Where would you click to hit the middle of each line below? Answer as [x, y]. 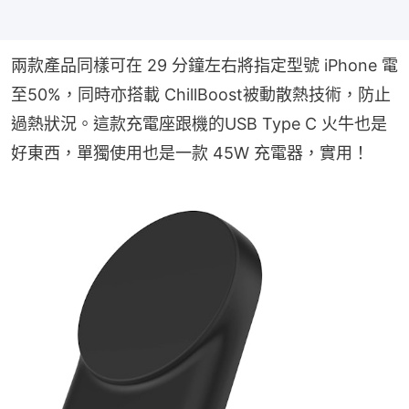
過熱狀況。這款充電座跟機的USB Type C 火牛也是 [199, 123]
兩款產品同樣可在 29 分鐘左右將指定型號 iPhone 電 [204, 65]
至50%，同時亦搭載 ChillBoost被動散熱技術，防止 [201, 94]
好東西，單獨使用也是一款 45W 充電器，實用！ [190, 152]
